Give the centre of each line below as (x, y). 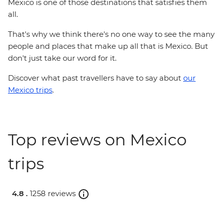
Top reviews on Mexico (97, 140)
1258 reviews (53, 194)
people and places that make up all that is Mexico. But (108, 46)
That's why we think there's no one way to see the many (111, 34)
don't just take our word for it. (62, 58)
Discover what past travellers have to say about (96, 78)
